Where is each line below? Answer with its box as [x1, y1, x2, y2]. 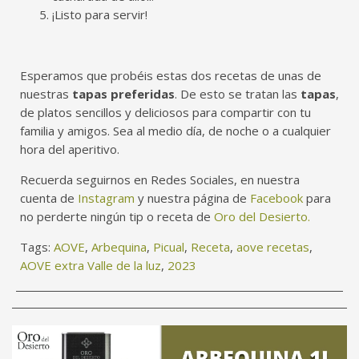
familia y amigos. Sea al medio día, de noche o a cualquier [20, 123, 331, 139]
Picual [153, 239, 184, 255]
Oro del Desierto [214, 208, 308, 224]
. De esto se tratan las [175, 86, 301, 102]
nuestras [20, 86, 72, 102]
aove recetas [236, 239, 309, 255]
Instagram [78, 190, 135, 206]
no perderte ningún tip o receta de [20, 208, 214, 224]
